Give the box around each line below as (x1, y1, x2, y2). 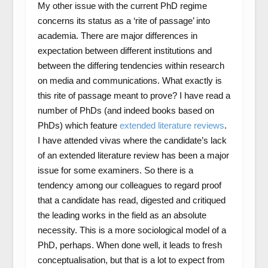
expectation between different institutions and (37, 45, 212, 56)
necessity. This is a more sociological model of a (37, 225, 226, 235)
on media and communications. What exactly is (37, 75, 222, 86)
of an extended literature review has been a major (37, 150, 229, 160)
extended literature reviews (119, 120, 224, 130)
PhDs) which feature (37, 120, 120, 130)
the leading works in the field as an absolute (37, 210, 206, 220)
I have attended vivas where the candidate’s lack (37, 135, 227, 145)
